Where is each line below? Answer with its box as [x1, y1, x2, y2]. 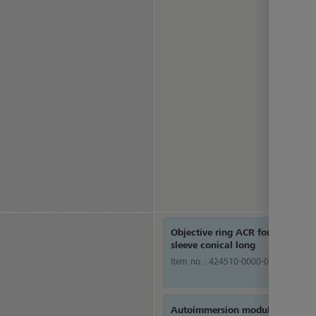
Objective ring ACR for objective [171, 226, 313, 238]
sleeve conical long [171, 238, 255, 251]
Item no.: [171, 255, 209, 267]
